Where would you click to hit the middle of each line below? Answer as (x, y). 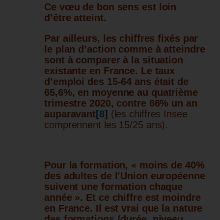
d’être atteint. (75, 17)
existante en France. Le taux (110, 70)
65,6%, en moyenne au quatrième (121, 92)
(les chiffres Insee (149, 114)
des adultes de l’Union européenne (125, 176)
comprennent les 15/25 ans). (106, 124)
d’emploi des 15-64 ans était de (116, 81)
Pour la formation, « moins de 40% (124, 165)
